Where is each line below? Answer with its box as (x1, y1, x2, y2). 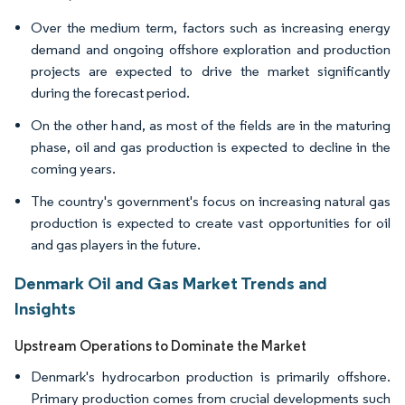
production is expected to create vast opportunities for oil (31, 214, 391, 231)
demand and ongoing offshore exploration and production (31, 41, 391, 58)
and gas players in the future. (31, 236, 201, 253)
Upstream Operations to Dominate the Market (14, 337, 306, 354)
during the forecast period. (31, 84, 190, 101)
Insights (14, 297, 76, 319)
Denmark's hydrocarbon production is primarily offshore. (31, 368, 391, 385)
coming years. (31, 160, 116, 177)
